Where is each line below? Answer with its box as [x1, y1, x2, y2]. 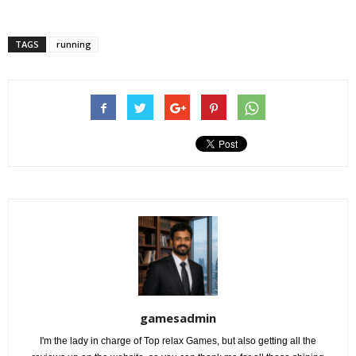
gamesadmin [140, 310, 216, 327]
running [56, 38, 91, 51]
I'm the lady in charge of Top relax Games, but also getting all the [40, 335, 316, 347]
